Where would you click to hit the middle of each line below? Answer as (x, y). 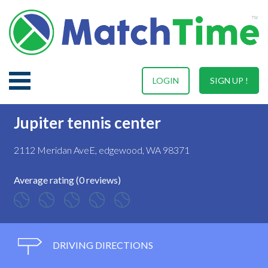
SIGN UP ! (229, 80)
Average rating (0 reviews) (67, 179)
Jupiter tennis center (87, 122)
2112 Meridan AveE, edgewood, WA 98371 (102, 150)
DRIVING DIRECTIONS (102, 245)
